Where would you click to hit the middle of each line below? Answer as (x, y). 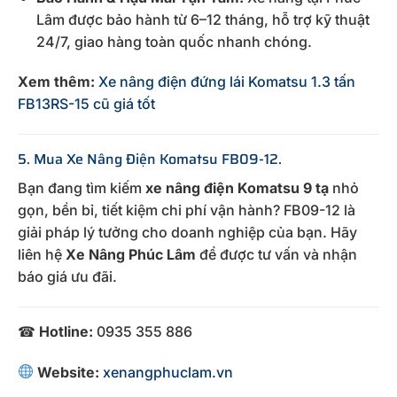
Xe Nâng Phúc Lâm (131, 255)
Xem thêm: (56, 82)
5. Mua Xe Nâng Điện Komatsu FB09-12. (150, 160)
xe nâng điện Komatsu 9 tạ (237, 188)
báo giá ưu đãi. (67, 277)
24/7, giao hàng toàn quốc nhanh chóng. (174, 41)
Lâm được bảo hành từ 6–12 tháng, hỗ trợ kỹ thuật (202, 19)
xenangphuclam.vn (168, 372)
